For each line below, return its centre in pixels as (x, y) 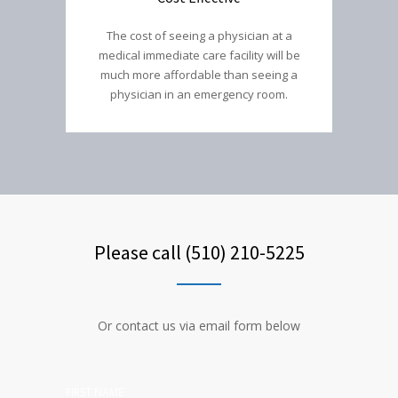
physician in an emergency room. (199, 94)
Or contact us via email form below (199, 325)
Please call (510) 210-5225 (199, 252)
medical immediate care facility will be (199, 55)
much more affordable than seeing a (199, 74)
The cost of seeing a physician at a (199, 35)
